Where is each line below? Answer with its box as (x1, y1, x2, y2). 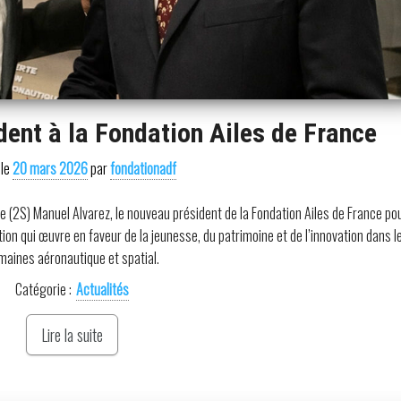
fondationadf (110, 157, 177, 179)
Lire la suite (40, 322, 103, 346)
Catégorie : (14, 277, 72, 300)
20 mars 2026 (13, 157, 89, 179)
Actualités (75, 277, 129, 300)
